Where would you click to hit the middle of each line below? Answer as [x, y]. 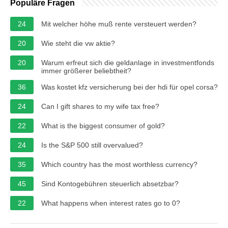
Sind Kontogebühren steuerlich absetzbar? [110, 183]
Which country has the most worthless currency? [119, 164]
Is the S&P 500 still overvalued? [92, 145]
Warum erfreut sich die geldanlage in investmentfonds [128, 62]
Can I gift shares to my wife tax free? [100, 106]
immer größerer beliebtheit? [86, 70]
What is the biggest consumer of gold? [103, 125]
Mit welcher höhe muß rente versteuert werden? [119, 24]
